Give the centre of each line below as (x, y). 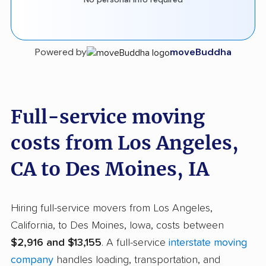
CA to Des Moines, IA (110, 170)
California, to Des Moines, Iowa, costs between (117, 226)
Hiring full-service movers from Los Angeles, (112, 209)
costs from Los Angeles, (125, 143)
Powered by (61, 52)
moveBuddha (200, 52)
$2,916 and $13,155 (56, 243)
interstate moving (208, 243)
